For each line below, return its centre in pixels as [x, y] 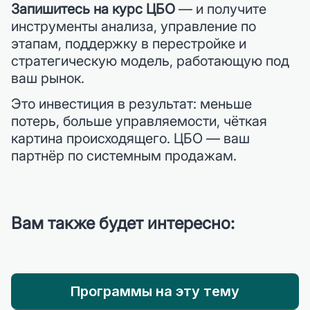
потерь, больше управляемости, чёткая [139, 121]
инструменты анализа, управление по [134, 26]
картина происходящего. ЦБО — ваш [130, 138]
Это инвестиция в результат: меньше [131, 103]
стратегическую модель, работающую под [150, 61]
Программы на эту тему [155, 291]
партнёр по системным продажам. [124, 155]
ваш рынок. [48, 78]
